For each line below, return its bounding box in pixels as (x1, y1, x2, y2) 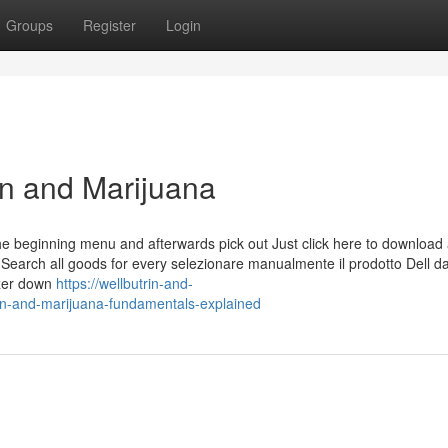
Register (83, 15, 136, 35)
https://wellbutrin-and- (56, 273, 193, 293)
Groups (6, 15, 53, 35)
